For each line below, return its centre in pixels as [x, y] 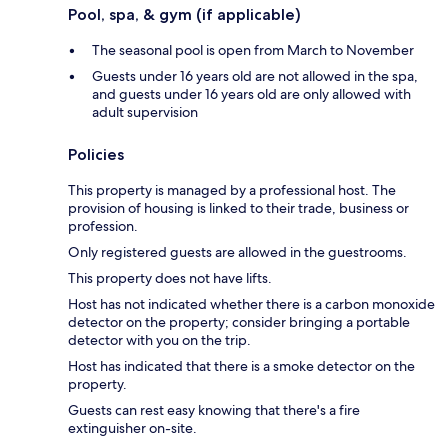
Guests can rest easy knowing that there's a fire [214, 410]
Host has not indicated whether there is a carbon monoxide [251, 304]
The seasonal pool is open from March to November [253, 50]
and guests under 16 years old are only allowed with [251, 94]
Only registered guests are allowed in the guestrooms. [237, 252]
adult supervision [145, 112]
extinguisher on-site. [132, 428]
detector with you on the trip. [159, 340]
